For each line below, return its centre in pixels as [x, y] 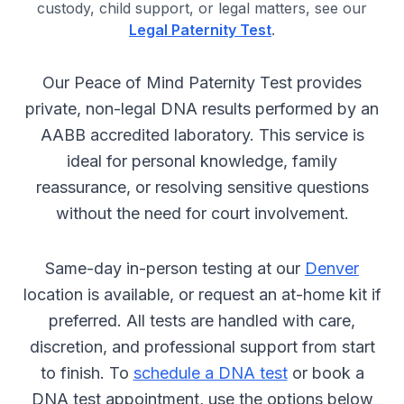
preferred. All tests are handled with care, [202, 321]
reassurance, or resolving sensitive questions [202, 187]
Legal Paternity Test [200, 30]
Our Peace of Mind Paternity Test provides [202, 83]
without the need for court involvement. [202, 213]
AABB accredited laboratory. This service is [202, 135]
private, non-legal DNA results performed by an [202, 109]
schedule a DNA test [210, 373]
